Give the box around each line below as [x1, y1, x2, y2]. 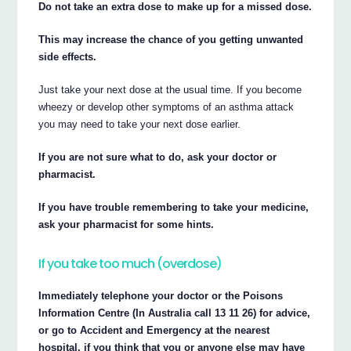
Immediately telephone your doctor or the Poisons [38, 290, 284, 302]
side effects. [38, 51, 97, 63]
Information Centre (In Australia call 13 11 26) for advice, [38, 307, 311, 320]
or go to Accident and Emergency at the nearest [38, 324, 270, 337]
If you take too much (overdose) [38, 254, 223, 273]
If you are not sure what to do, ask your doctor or [38, 151, 277, 164]
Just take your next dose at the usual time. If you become [38, 84, 302, 96]
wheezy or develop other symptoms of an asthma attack [38, 101, 295, 114]
